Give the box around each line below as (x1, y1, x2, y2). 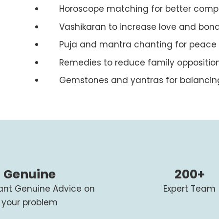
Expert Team (163, 183, 216, 195)
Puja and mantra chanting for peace (59, 39, 217, 50)
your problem (1, 197, 58, 208)
